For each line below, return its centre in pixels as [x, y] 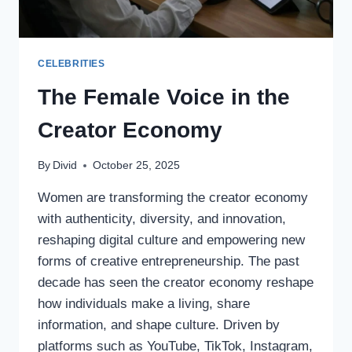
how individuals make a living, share [144, 304]
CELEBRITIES [71, 63]
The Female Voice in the [164, 97]
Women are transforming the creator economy [173, 198]
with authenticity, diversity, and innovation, [162, 219]
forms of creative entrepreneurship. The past [169, 262]
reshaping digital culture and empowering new [171, 240]
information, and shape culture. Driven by [159, 325]
